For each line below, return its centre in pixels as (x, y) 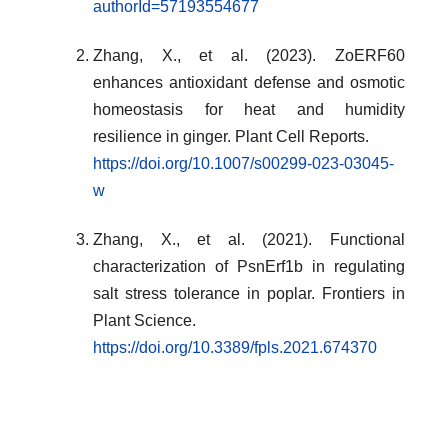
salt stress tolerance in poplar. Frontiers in (249, 293)
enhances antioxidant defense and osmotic (249, 82)
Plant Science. (144, 320)
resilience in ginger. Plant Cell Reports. (231, 136)
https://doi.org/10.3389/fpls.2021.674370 (235, 347)
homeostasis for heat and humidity (249, 109)
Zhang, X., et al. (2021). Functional (249, 239)
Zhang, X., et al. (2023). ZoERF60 (249, 55)
